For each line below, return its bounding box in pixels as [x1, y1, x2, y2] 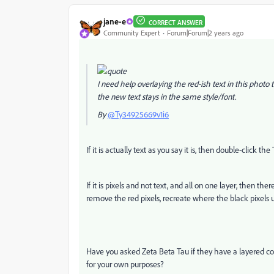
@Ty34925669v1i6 [108, 108, 169, 119]
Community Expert [103, 28, 160, 38]
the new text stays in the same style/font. [97, 91, 236, 102]
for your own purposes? [86, 258, 164, 269]
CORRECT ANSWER [149, 18, 202, 27]
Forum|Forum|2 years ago [167, 28, 243, 38]
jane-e [103, 16, 126, 27]
